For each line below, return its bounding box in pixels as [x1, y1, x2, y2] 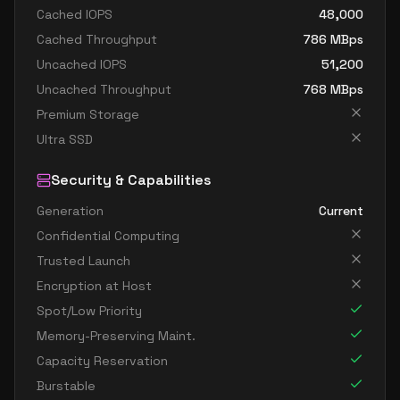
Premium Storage [37, 106, 139, 122]
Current [319, 203, 363, 219]
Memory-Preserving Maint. [37, 328, 196, 344]
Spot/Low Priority [37, 303, 142, 319]
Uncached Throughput [37, 81, 171, 97]
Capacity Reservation [37, 353, 168, 369]
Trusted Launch [37, 253, 130, 269]
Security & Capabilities [51, 171, 212, 189]
